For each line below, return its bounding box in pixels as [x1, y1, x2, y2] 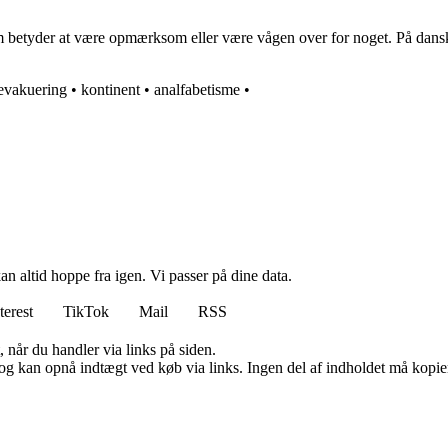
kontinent [81, 81, 140, 99]
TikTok [63, 303, 109, 321]
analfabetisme [154, 81, 240, 99]
